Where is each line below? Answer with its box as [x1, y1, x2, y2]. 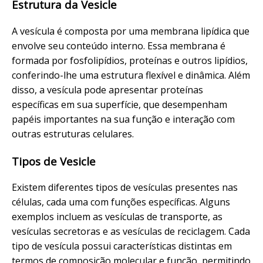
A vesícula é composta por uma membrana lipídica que [12, 24, 249, 38]
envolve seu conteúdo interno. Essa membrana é [12, 39, 225, 52]
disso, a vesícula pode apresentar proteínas [12, 83, 203, 96]
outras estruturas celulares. [12, 127, 134, 140]
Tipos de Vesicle [12, 153, 96, 168]
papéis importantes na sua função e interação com [12, 112, 235, 126]
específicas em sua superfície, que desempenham [12, 97, 227, 111]
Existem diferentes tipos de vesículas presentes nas [12, 181, 238, 194]
